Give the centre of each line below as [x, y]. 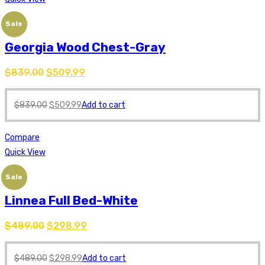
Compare [22, 137]
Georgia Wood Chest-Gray [85, 47]
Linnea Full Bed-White [71, 201]
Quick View [25, 152]
